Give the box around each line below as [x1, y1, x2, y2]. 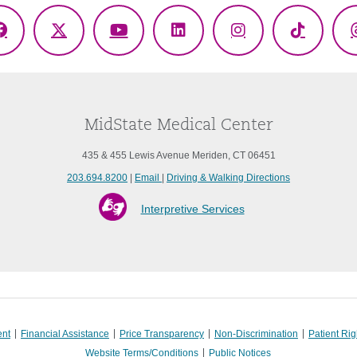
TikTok [296, 32, 342, 50]
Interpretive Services [140, 202, 245, 215]
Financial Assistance [20, 328, 109, 339]
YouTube [117, 32, 179, 50]
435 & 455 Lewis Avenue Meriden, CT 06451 [81, 150, 276, 161]
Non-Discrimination [214, 328, 298, 339]
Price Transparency [119, 328, 204, 339]
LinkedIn [177, 32, 237, 50]
